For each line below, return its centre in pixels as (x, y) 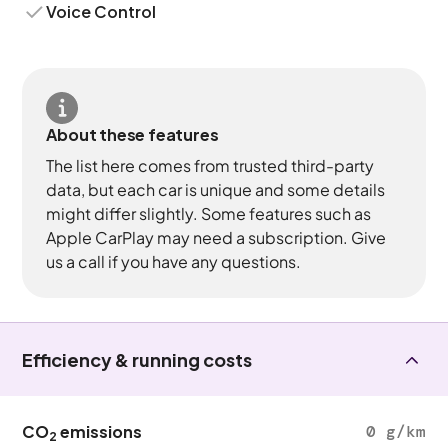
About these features (132, 134)
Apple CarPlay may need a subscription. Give (216, 237)
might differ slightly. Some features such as (209, 213)
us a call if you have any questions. (174, 261)
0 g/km (395, 431)
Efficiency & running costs (137, 359)
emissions (100, 431)
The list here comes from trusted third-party (210, 165)
